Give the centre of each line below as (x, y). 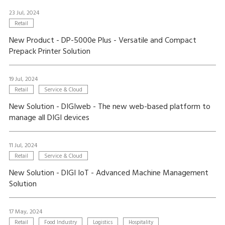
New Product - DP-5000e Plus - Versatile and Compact (102, 41)
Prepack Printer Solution (49, 52)
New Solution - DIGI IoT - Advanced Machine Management (108, 173)
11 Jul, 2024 (23, 146)
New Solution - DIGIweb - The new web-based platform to (109, 107)
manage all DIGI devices (49, 118)
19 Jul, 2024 (23, 79)
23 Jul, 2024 (24, 13)
